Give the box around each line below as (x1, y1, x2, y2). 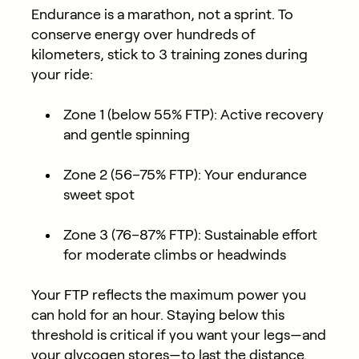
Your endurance (200, 167, 307, 184)
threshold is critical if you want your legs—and (30, 327, 326, 344)
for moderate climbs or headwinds (63, 247, 286, 264)
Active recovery (216, 107, 324, 123)
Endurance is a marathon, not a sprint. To (30, 6, 293, 23)
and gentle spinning (63, 127, 190, 143)
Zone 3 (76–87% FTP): (63, 227, 201, 244)
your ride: (30, 67, 93, 83)
